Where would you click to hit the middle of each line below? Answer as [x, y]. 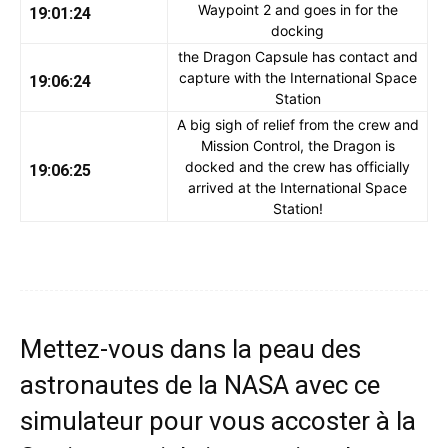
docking [297, 31]
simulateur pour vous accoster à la [218, 421]
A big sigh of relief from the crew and [297, 125]
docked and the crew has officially [297, 167]
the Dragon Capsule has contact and [297, 57]
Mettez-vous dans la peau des [190, 349]
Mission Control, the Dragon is [297, 146]
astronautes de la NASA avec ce [200, 385]
